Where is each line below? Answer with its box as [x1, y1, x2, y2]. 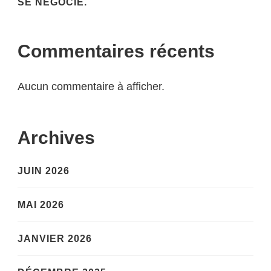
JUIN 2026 [18, 166, 70, 177]
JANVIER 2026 [18, 233, 92, 244]
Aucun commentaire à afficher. [18, 80, 165, 93]
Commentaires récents [18, 41, 215, 61]
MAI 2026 [18, 200, 64, 211]
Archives [18, 127, 95, 148]
